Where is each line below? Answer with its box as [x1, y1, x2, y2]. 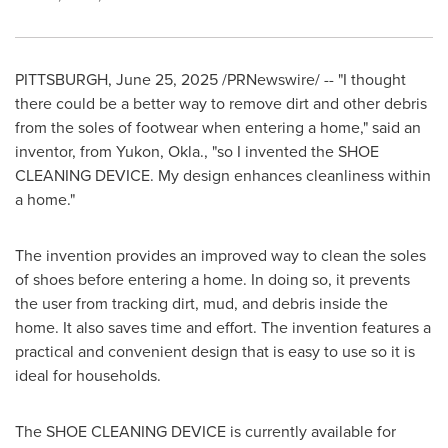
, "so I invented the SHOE [204, 140, 379, 163]
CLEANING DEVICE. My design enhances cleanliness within [15, 164, 431, 187]
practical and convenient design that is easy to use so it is [15, 340, 415, 363]
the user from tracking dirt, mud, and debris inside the [15, 292, 388, 315]
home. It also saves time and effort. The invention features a [15, 316, 431, 339]
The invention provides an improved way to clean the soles [15, 244, 426, 267]
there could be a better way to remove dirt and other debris [15, 92, 427, 115]
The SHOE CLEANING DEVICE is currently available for [15, 420, 396, 443]
